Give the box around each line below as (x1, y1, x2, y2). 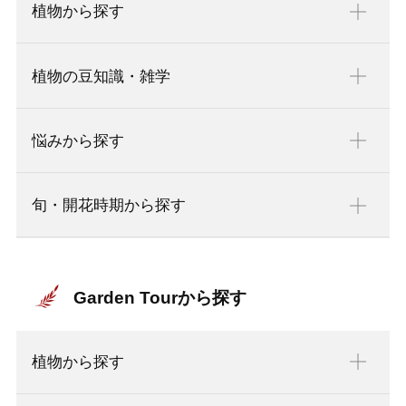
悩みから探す (31, 131, 124, 150)
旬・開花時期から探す (31, 197, 186, 215)
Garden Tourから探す (73, 287, 247, 307)
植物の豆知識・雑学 (31, 67, 170, 85)
